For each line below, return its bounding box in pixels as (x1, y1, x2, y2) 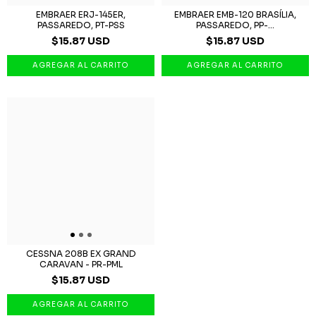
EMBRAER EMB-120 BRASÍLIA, (174, 8, 296, 20)
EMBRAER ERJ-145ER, (36, 8, 126, 20)
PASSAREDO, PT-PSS (37, 19, 125, 30)
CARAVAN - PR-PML (39, 258, 123, 269)
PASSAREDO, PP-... (196, 19, 274, 30)
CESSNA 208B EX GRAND (25, 248, 136, 259)
